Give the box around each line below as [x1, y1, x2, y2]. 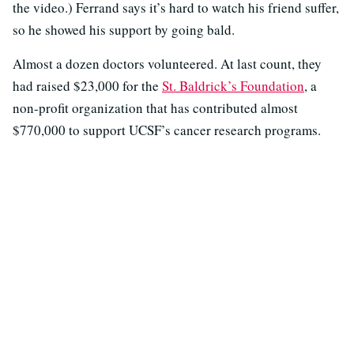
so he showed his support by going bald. [13, 21, 235, 39]
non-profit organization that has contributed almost [13, 99, 298, 117]
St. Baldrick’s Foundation [162, 77, 304, 95]
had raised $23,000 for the [13, 77, 162, 95]
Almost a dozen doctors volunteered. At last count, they [13, 55, 322, 73]
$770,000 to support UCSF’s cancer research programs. [13, 121, 321, 139]
